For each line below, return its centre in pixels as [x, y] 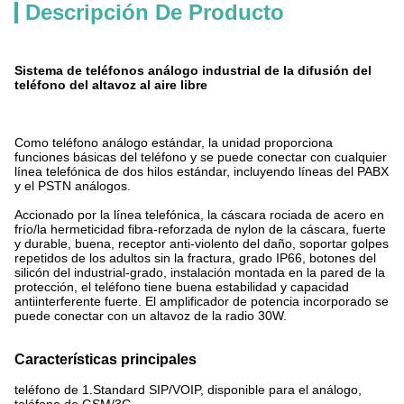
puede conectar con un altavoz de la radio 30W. [151, 316]
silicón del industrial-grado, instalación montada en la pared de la [200, 272]
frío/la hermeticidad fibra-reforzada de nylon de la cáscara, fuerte [200, 229]
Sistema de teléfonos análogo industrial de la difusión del [193, 70]
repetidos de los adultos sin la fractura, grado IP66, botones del [195, 258]
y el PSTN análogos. [73, 186]
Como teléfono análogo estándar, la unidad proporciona [174, 142]
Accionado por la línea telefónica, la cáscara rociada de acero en [199, 215]
